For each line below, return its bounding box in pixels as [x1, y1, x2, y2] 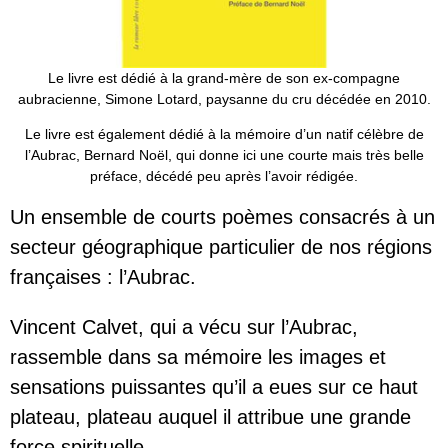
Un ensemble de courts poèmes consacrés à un [10, 205, 435, 228]
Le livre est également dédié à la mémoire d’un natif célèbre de [24, 126, 424, 143]
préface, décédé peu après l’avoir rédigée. [90, 168, 358, 185]
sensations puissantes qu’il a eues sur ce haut [10, 375, 418, 398]
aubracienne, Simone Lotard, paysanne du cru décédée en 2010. [17, 90, 431, 107]
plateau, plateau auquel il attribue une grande [10, 405, 411, 428]
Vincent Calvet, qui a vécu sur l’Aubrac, [10, 315, 358, 338]
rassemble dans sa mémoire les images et [10, 345, 386, 368]
